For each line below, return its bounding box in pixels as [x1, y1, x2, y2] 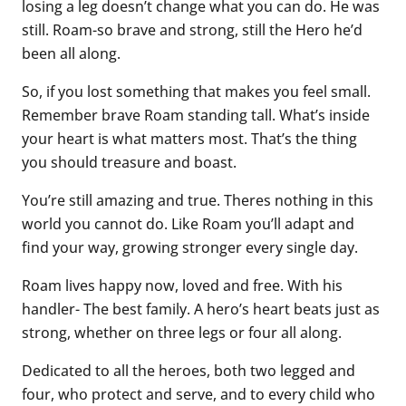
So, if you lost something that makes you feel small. [22, 80, 371, 101]
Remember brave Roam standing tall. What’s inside [22, 103, 370, 125]
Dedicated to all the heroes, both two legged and [22, 359, 355, 381]
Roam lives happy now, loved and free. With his [22, 274, 343, 295]
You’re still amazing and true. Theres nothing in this [22, 188, 373, 210]
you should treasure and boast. [22, 150, 237, 172]
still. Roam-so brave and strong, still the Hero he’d [22, 18, 362, 40]
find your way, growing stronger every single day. [22, 236, 358, 257]
